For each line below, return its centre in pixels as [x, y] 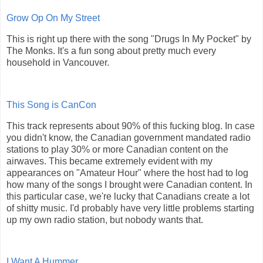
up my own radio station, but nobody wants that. [105, 220]
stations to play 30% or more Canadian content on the [117, 149]
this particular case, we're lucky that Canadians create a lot [128, 196]
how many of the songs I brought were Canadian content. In [129, 184]
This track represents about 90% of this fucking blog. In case [131, 126]
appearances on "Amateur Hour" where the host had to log [127, 173]
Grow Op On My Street [53, 18]
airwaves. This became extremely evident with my [109, 161]
